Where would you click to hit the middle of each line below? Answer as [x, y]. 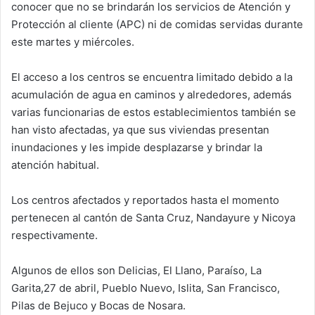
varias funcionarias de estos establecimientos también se [154, 112]
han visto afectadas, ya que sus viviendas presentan [140, 130]
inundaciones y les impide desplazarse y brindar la [137, 148]
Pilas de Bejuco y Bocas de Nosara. [100, 306]
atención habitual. [57, 165]
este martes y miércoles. [74, 42]
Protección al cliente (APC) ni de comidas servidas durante [157, 25]
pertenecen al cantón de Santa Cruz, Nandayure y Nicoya [153, 218]
